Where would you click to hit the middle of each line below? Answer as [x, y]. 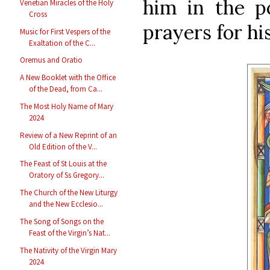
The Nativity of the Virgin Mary [69, 250]
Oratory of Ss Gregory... [67, 175]
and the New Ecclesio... [66, 204]
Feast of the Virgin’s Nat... [70, 233]
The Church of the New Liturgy [69, 193]
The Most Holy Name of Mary [67, 106]
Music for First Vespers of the [65, 31]
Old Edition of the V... [63, 146]
